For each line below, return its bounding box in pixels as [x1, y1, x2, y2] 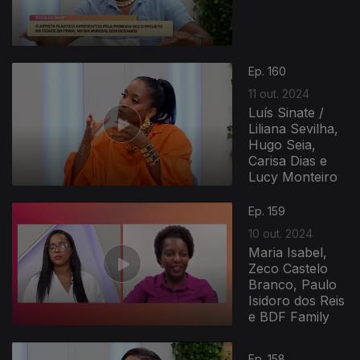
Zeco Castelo [248, 260, 329, 276]
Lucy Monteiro [248, 168, 338, 185]
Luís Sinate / [248, 104, 325, 121]
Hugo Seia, [248, 136, 317, 153]
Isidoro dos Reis [248, 292, 346, 309]
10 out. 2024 [248, 226, 313, 240]
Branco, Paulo [248, 276, 337, 292]
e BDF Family [248, 308, 330, 325]
